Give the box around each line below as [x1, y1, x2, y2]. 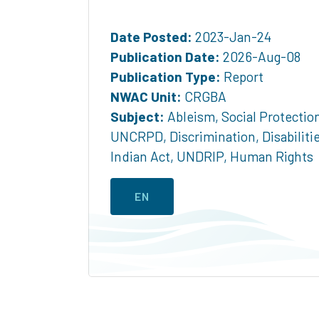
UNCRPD [110, 127, 163, 145]
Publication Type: [110, 68, 221, 85]
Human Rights [230, 147, 313, 164]
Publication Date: [110, 48, 220, 65]
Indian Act [110, 147, 170, 164]
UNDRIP [177, 147, 224, 164]
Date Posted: [110, 28, 192, 45]
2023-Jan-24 [192, 28, 271, 45]
